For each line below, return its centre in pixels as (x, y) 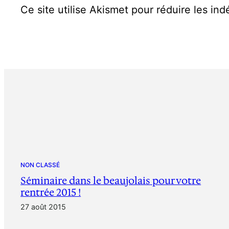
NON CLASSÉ (40, 165)
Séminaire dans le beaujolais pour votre (111, 181)
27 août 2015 (43, 207)
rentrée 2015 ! (51, 192)
